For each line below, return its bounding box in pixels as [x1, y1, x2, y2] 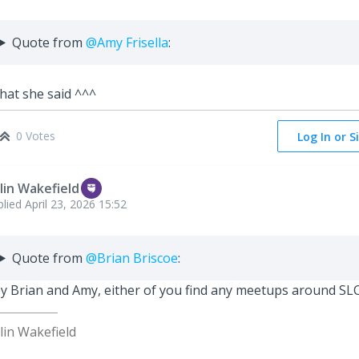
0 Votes [16, 127, 55, 143]
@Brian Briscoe [85, 248, 178, 267]
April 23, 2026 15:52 [25, 196, 127, 212]
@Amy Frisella [85, 33, 168, 51]
